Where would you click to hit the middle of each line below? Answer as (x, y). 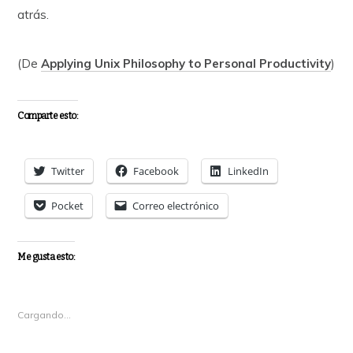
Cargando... (45, 314)
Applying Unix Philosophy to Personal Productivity (186, 63)
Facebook (156, 171)
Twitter (68, 171)
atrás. (33, 14)
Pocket (68, 205)
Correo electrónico (176, 205)
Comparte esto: (48, 115)
